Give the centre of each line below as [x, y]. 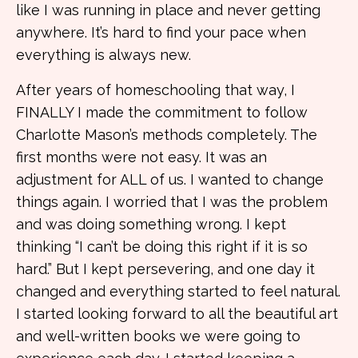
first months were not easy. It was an [141, 157]
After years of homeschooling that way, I [155, 90]
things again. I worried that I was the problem [172, 202]
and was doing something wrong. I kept [151, 224]
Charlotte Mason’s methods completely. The [167, 135]
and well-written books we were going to [158, 336]
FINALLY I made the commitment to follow [162, 112]
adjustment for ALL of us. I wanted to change [170, 179]
